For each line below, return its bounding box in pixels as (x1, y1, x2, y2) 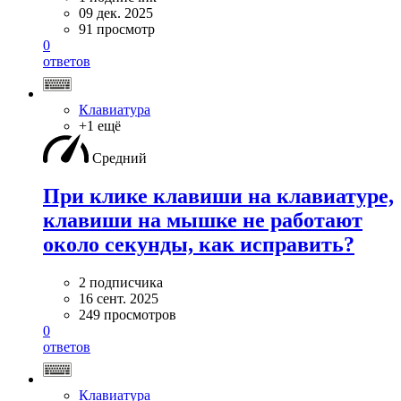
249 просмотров (79, 306, 176, 322)
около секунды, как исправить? (43, 232, 354, 256)
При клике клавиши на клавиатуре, (43, 183, 394, 208)
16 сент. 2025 (79, 290, 158, 306)
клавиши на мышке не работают (43, 208, 363, 232)
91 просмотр (79, 21, 155, 38)
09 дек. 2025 (79, 5, 153, 21)
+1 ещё (79, 118, 121, 134)
